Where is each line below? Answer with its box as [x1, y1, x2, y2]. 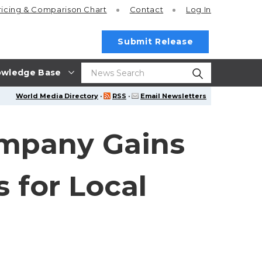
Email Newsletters [140, 92, 206, 100]
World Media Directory [16, 92, 98, 100]
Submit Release [118, 36, 194, 47]
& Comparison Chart [23, 5, 107, 15]
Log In [186, 5, 211, 15]
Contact [129, 5, 164, 15]
